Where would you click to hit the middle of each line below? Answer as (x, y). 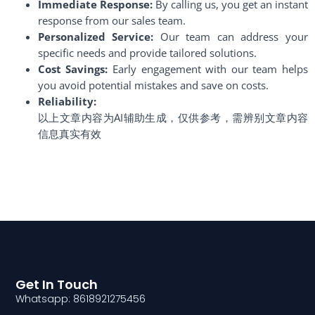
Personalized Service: (96, 36)
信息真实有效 (69, 133)
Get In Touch (57, 285)
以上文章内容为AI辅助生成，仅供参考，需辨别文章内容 (173, 117)
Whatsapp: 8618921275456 (81, 299)
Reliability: (67, 101)
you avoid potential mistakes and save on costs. (153, 85)
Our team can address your (231, 36)
